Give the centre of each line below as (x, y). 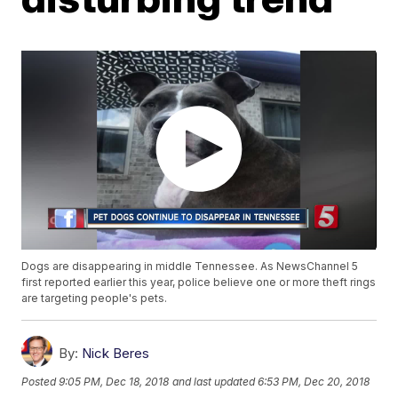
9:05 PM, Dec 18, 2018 (114, 381)
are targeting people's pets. (95, 298)
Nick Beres (116, 354)
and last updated (214, 381)
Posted (40, 381)
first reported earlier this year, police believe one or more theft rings (199, 283)
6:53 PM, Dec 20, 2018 (314, 381)
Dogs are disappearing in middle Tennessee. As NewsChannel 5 (190, 267)
